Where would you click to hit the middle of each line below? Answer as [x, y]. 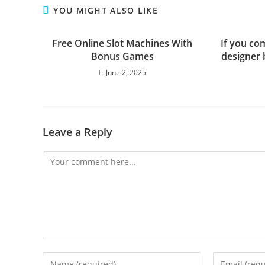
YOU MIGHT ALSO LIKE [106, 10]
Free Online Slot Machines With [122, 43]
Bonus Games [122, 56]
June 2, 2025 [126, 72]
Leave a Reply [77, 132]
